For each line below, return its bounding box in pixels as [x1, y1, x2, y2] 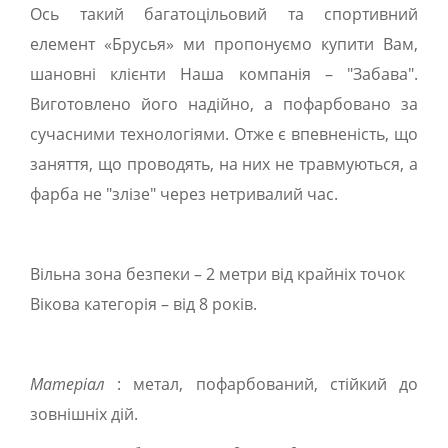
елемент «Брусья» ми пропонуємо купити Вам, [30, 33, 418, 55]
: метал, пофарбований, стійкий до [105, 373, 418, 395]
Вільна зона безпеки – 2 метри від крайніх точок [30, 263, 405, 285]
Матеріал [30, 373, 105, 395]
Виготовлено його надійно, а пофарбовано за [30, 93, 418, 115]
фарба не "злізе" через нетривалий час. [30, 183, 338, 205]
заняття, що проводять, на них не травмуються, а [30, 153, 418, 175]
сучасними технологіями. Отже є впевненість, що [30, 123, 418, 145]
